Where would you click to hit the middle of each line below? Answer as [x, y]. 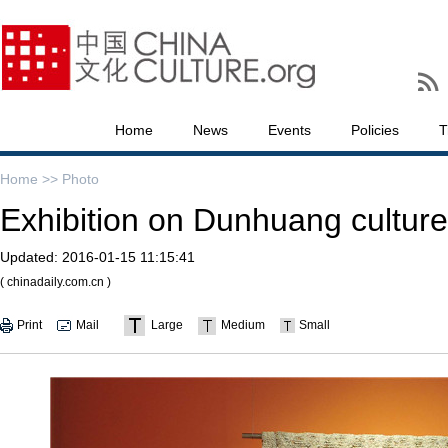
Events [289, 130]
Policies [375, 130]
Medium [243, 325]
